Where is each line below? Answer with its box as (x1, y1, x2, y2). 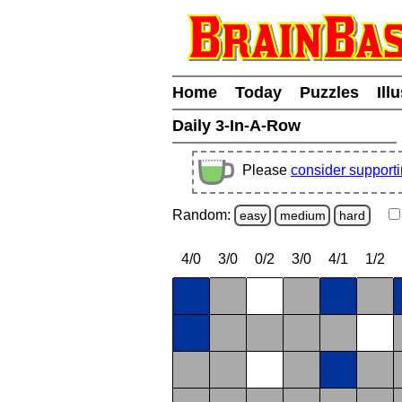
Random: (172, 206, 234, 223)
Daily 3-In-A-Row (172, 117, 305, 135)
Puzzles (300, 83, 359, 101)
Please (242, 162, 291, 178)
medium (279, 207, 326, 223)
